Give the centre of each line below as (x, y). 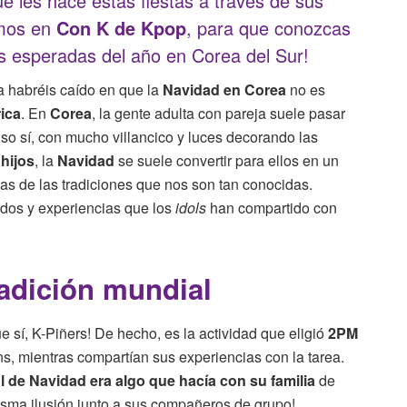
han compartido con (272, 207)
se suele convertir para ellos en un (228, 160)
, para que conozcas (268, 27)
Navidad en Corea (224, 89)
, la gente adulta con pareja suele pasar (218, 113)
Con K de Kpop (121, 27)
